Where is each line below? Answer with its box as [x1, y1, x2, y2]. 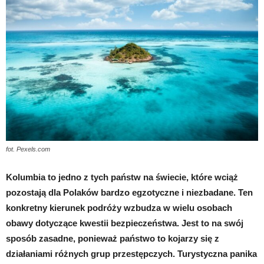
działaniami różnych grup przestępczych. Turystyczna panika [6, 248, 257, 259]
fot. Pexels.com [6, 145, 50, 153]
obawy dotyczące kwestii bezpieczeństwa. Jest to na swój [6, 217, 243, 228]
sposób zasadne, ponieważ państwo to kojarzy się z [6, 233, 219, 243]
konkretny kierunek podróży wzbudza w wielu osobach [6, 202, 232, 213]
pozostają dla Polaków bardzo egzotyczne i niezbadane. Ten [6, 187, 253, 197]
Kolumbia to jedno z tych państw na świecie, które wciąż [6, 171, 238, 182]
